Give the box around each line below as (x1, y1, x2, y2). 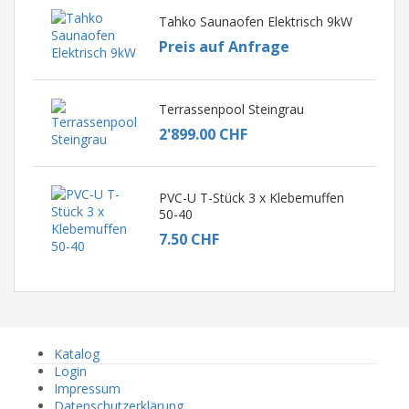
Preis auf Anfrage (158, 36, 289, 57)
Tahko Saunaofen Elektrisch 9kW (158, 12, 352, 30)
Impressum (54, 379, 121, 397)
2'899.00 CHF (158, 124, 247, 145)
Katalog (54, 344, 100, 362)
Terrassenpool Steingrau (158, 100, 304, 119)
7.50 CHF (158, 229, 219, 250)
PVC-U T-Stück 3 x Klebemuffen (158, 189, 344, 207)
